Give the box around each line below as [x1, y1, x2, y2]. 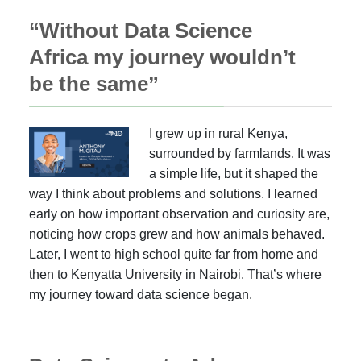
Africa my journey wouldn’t [29, 46, 296, 68]
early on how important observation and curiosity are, [29, 207, 330, 221]
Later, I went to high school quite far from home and [29, 247, 318, 261]
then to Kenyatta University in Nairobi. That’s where [29, 268, 322, 281]
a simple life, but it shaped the [149, 167, 319, 180]
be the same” [29, 73, 159, 95]
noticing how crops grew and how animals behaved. [29, 227, 325, 241]
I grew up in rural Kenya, [149, 127, 288, 140]
